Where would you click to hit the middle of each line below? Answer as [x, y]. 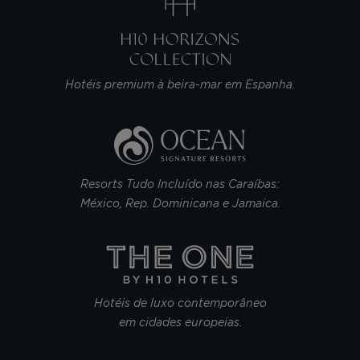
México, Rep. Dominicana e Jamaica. [180, 203]
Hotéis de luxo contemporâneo [180, 303]
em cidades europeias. [180, 322]
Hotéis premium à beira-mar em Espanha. [180, 84]
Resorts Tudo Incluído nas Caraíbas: [180, 184]
